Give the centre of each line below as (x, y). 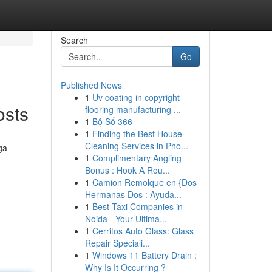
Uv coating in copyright (136, 97)
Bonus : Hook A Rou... (127, 170)
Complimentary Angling (137, 158)
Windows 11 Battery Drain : (144, 255)
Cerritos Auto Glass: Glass (143, 231)
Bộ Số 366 (112, 121)
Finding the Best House (137, 134)
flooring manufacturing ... (133, 109)
